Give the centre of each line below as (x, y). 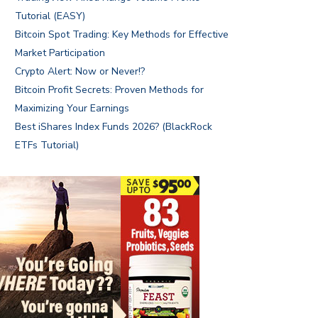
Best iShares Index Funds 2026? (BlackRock (114, 127)
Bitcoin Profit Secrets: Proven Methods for (109, 90)
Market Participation (60, 53)
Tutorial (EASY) (50, 16)
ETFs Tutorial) (47, 146)
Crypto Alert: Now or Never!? (80, 72)
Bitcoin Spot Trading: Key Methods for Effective (122, 35)
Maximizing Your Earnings (72, 109)
